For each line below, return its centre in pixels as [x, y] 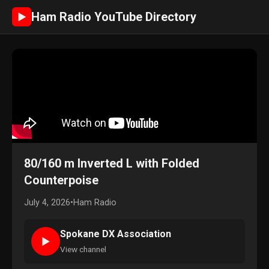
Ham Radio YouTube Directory [114, 17]
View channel [83, 249]
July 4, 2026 [47, 203]
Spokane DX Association [116, 234]
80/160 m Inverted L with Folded [112, 163]
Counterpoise [61, 180]
